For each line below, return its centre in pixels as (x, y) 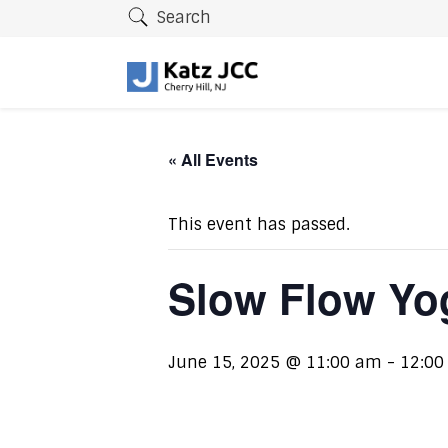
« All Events (213, 159)
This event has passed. (259, 224)
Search (184, 18)
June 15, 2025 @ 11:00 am (275, 362)
